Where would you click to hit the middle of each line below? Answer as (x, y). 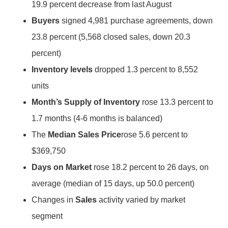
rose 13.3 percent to (177, 102)
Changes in (54, 200)
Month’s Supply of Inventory (86, 102)
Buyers (46, 21)
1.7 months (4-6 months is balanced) (97, 118)
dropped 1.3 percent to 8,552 (146, 69)
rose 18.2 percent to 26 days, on (150, 167)
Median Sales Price (85, 135)
